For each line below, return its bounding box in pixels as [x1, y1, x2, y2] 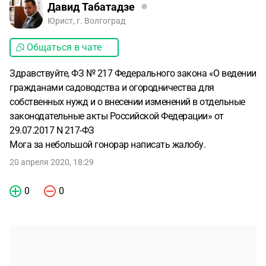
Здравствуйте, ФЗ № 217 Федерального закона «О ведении [9, 68, 256, 79]
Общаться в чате [27, 42, 102, 53]
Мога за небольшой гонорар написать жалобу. [9, 139, 212, 150]
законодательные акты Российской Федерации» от [9, 110, 224, 122]
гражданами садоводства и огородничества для [9, 82, 214, 93]
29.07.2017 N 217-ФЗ [9, 125, 94, 136]
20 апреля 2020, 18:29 [9, 157, 94, 167]
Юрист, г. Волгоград [47, 16, 125, 26]
